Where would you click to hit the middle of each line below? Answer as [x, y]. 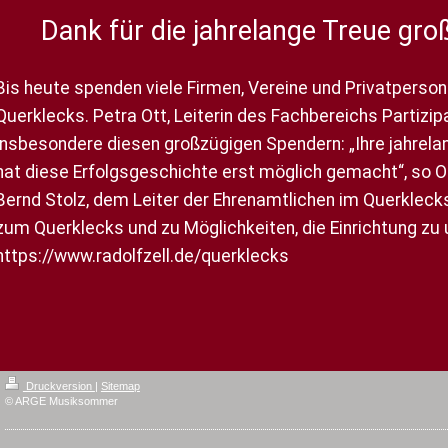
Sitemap [120, 385]
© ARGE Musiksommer [61, 400]
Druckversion [58, 385]
